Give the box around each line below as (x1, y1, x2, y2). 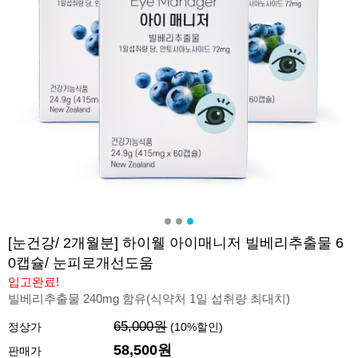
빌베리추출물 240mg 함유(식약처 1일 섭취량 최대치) (8, 292, 290, 305)
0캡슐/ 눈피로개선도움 (8, 255, 153, 271)
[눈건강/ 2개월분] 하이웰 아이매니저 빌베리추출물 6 (8, 235, 344, 251)
